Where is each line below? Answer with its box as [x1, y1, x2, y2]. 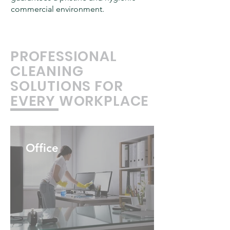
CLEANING [10, 62, 84, 81]
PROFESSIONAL [10, 47, 117, 66]
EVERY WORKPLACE [10, 91, 149, 110]
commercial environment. [11, 4, 104, 14]
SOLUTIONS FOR [10, 76, 123, 95]
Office [26, 141, 59, 155]
